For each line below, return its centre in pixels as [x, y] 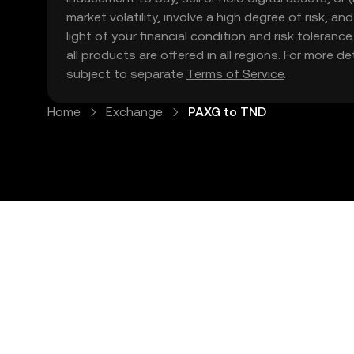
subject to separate [126, 74]
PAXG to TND [227, 112]
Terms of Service [235, 74]
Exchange [134, 112]
